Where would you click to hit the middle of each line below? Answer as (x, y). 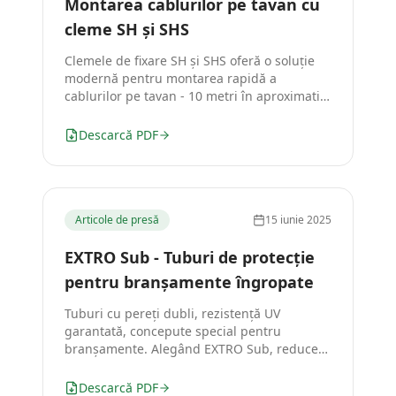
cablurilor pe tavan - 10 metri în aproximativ (195, 96)
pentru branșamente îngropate (189, 282)
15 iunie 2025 (298, 220)
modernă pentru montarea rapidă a (171, 78)
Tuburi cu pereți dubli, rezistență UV (172, 313)
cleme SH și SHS (127, 29)
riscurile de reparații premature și (166, 366)
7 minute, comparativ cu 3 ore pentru (175, 114)
